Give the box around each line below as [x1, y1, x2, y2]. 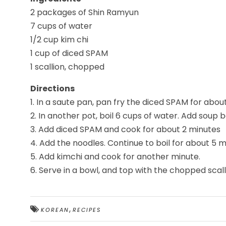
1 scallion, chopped [30, 61, 104, 73]
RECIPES [73, 206, 101, 214]
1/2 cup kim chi [30, 34, 88, 45]
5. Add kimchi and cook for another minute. [30, 151, 200, 162]
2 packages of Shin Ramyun [30, 7, 139, 18]
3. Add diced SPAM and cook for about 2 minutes [30, 124, 220, 135]
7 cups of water [30, 20, 92, 32]
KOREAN [41, 206, 69, 214]
